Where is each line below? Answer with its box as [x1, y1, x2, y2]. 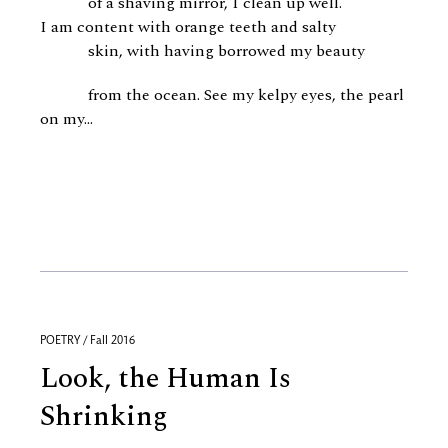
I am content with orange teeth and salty [40, 15, 336, 39]
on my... [40, 107, 93, 131]
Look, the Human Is [40, 357, 291, 400]
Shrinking [40, 395, 168, 438]
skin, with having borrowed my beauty [40, 39, 369, 63]
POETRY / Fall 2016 [40, 335, 135, 347]
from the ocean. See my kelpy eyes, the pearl [40, 83, 404, 107]
